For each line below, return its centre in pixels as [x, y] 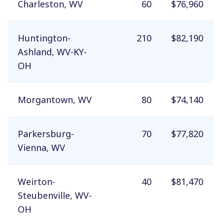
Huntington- [44, 38]
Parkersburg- [46, 133]
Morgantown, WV [55, 99]
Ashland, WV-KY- [52, 52]
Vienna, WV [41, 147]
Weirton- [37, 181]
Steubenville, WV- [55, 195]
